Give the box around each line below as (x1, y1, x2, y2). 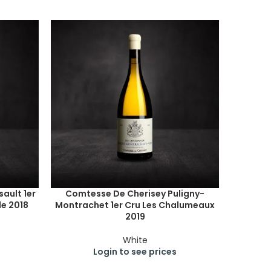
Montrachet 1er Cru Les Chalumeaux (55, 199, 215, 211)
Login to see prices (93, 246, 177, 258)
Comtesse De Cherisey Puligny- (65, 188, 204, 200)
